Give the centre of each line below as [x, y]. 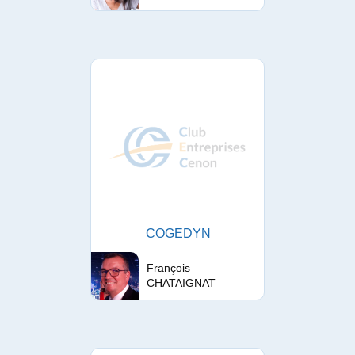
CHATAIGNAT [181, 283]
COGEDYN [178, 233]
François [168, 268]
